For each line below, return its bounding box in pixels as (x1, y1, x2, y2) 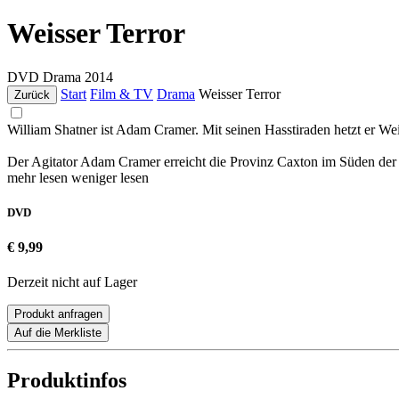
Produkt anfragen (14, 307, 102, 322)
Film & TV (90, 85, 153, 102)
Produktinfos (7, 369, 126, 393)
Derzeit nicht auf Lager (7, 274, 137, 290)
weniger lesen (71, 169, 149, 185)
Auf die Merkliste (14, 326, 102, 340)
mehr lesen (7, 169, 71, 185)
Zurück (14, 87, 50, 102)
